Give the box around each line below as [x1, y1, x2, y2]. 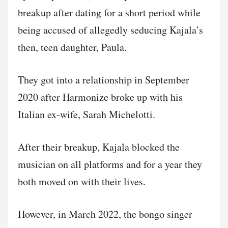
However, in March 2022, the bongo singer [18, 207, 192, 221]
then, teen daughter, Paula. [18, 40, 127, 54]
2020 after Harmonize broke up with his [18, 90, 183, 104]
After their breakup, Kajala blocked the [18, 140, 180, 154]
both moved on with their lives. [18, 175, 146, 189]
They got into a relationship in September [18, 73, 189, 87]
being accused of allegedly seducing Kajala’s [18, 23, 203, 37]
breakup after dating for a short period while [18, 6, 201, 20]
